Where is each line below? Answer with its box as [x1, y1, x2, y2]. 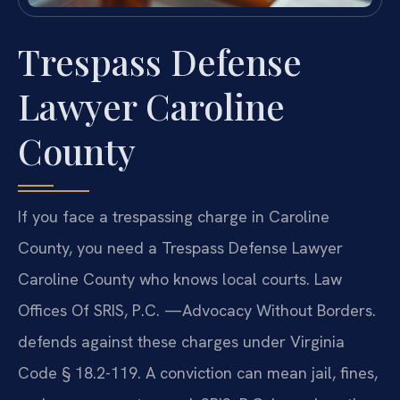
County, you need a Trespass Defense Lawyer [18, 237, 343, 259]
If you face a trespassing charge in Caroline [18, 206, 329, 228]
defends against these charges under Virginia [18, 331, 345, 353]
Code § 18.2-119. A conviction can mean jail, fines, [18, 362, 378, 384]
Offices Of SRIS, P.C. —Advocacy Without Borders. [18, 300, 376, 321]
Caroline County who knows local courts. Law [18, 269, 342, 290]
